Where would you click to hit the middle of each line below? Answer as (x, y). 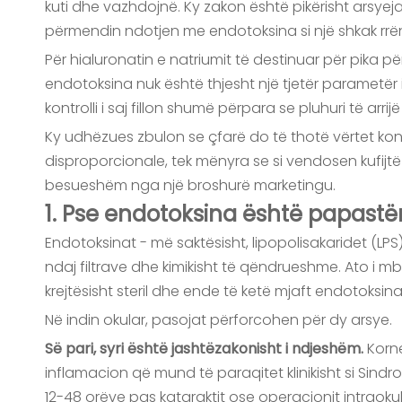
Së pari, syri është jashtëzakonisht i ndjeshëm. (206, 349)
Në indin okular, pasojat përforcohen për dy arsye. (218, 320)
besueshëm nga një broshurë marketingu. (190, 185)
